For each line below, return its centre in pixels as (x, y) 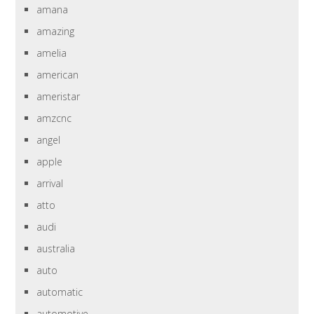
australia (56, 249)
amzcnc (54, 118)
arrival (50, 184)
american (58, 75)
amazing (56, 32)
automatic (60, 292)
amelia (52, 53)
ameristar (59, 97)
